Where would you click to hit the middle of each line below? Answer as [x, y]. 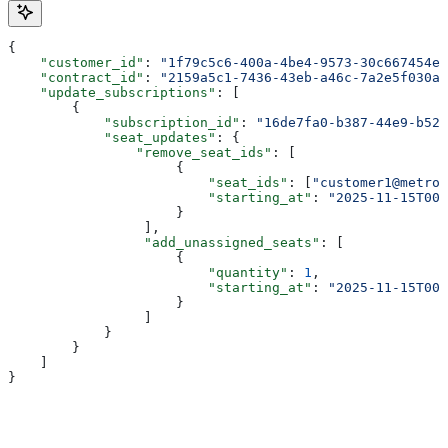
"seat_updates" [112, 138]
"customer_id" [76, 63]
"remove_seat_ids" [140, 153]
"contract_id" [76, 78]
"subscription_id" [124, 123]
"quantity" [148, 273]
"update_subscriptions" [112, 93]
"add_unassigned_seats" [164, 243]
